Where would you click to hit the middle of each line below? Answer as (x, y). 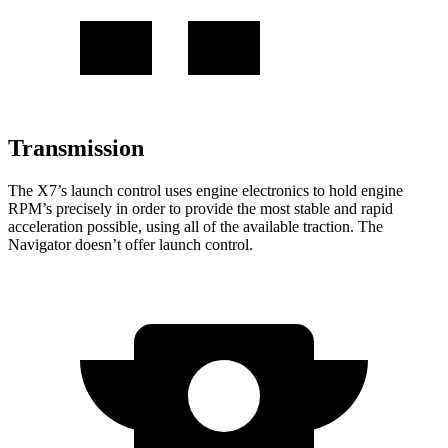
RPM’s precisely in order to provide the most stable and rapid (200, 208)
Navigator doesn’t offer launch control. (130, 244)
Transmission (76, 147)
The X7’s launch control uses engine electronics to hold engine (205, 190)
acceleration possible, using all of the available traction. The (195, 226)
